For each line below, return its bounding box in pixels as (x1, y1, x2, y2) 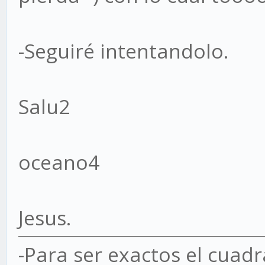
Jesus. (18, 204, 71, 231)
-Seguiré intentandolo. (18, 37, 228, 64)
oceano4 (18, 148, 99, 176)
